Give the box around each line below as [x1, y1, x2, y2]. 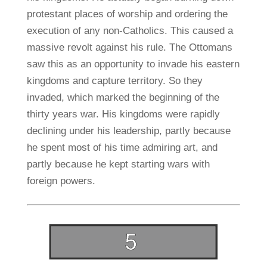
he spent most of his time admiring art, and [26, 141, 218, 153]
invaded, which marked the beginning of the [26, 91, 219, 103]
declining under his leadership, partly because [26, 125, 231, 136]
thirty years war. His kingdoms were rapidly [26, 108, 220, 120]
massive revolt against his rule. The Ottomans [26, 41, 232, 53]
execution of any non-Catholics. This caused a [26, 24, 233, 36]
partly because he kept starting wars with [26, 158, 210, 170]
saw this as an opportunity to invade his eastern [26, 58, 240, 70]
